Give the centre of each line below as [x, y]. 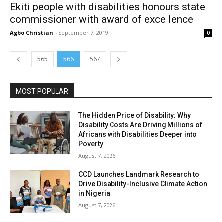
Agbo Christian [31, 32]
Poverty [91, 144]
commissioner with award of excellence [102, 19]
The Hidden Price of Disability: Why [135, 115]
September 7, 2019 [83, 32]
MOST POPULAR [42, 91]
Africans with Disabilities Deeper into [138, 134]
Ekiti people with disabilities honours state [108, 7]
